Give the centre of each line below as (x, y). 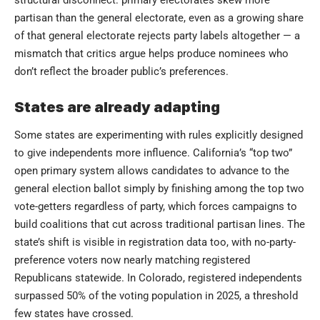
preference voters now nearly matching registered (132, 260)
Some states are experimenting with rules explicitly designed (159, 135)
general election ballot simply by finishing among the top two (159, 188)
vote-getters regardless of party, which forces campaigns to (156, 206)
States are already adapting (117, 107)
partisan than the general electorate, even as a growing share (159, 17)
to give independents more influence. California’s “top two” (153, 152)
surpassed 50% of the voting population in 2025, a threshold (156, 295)
